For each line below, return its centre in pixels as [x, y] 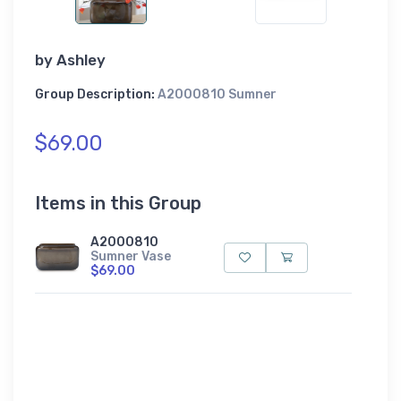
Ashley [81, 60]
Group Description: [96, 94]
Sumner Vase [131, 256]
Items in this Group [118, 203]
